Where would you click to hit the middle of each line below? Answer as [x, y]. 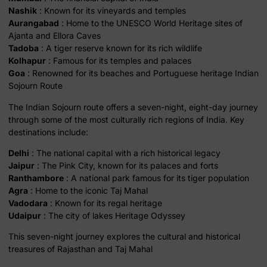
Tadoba [24, 48]
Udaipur [25, 215]
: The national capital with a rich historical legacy [125, 153]
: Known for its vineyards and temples [111, 11]
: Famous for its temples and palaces [119, 61]
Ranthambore [36, 178]
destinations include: [48, 132]
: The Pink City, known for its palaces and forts [126, 165]
